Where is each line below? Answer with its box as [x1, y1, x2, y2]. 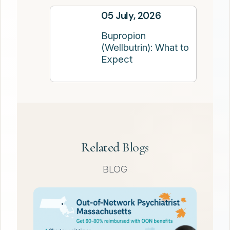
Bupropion [101, 30, 146, 42]
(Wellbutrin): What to [101, 42, 189, 54]
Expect [101, 53, 133, 66]
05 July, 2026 [101, 9, 161, 23]
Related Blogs [81, 139, 149, 156]
